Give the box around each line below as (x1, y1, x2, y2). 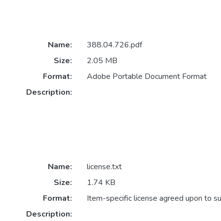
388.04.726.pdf (86, 39, 142, 51)
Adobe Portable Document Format (86, 71, 207, 82)
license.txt (86, 161, 122, 173)
